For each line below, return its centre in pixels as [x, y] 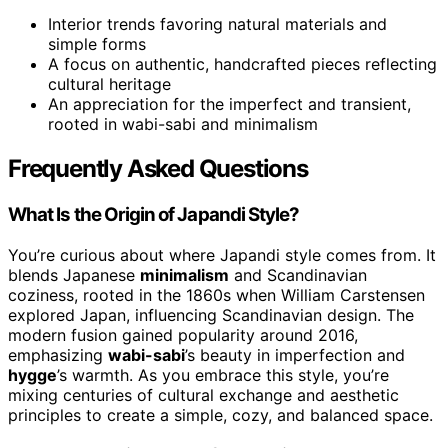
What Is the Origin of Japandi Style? [154, 215]
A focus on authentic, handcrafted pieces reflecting [242, 64]
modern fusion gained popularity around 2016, [183, 334]
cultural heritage [109, 84]
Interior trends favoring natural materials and [217, 24]
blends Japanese [74, 274]
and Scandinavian [298, 274]
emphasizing [58, 354]
